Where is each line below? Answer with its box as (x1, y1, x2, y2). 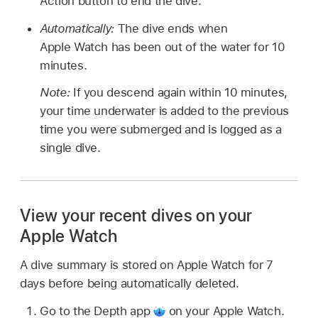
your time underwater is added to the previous (40, 104, 289, 119)
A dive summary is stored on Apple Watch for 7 (20, 258, 273, 273)
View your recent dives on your (20, 205, 253, 226)
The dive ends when (117, 21, 228, 35)
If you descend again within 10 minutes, (72, 85, 287, 100)
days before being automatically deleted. (20, 276, 239, 291)
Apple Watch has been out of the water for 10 (40, 39, 285, 54)
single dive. (40, 141, 101, 155)
